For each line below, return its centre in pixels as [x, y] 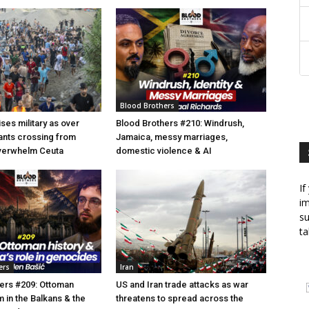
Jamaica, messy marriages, [172, 137]
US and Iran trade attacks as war [182, 284]
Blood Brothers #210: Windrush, [180, 123]
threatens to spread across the [180, 298]
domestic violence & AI [164, 150]
